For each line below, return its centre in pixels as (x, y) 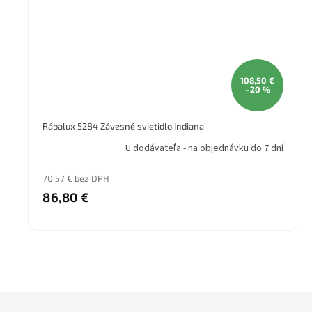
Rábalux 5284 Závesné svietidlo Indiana (123, 126)
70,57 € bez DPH (76, 178)
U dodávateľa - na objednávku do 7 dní (204, 149)
